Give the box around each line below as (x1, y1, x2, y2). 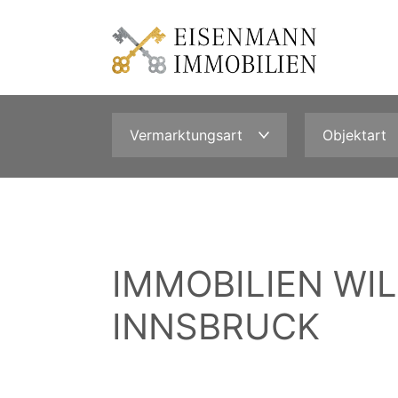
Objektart (322, 126, 386, 144)
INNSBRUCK (112, 305, 320, 348)
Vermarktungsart (130, 126, 243, 144)
